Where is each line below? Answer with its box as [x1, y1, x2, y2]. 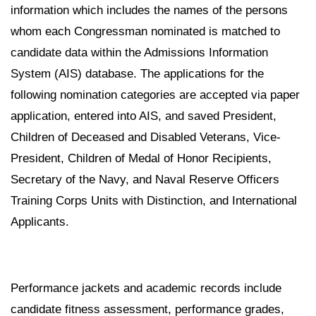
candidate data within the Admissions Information [11, 46, 268, 60]
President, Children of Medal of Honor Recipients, [11, 152, 272, 166]
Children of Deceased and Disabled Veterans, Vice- [11, 130, 281, 145]
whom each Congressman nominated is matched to [11, 25, 280, 39]
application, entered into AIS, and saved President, [11, 109, 276, 123]
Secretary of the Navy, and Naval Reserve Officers [11, 173, 279, 187]
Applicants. [11, 215, 69, 229]
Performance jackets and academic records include [11, 281, 281, 295]
